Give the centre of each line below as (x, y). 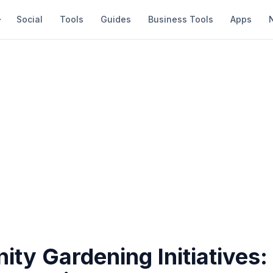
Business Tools (181, 19)
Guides (116, 19)
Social (30, 19)
